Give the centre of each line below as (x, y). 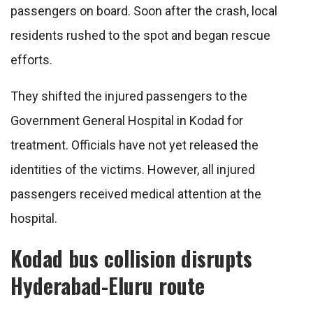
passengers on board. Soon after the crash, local (144, 11)
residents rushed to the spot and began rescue (140, 36)
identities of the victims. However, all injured (133, 170)
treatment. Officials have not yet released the (134, 145)
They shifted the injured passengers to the (129, 96)
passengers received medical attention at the (136, 194)
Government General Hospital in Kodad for (127, 121)
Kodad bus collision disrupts (131, 259)
